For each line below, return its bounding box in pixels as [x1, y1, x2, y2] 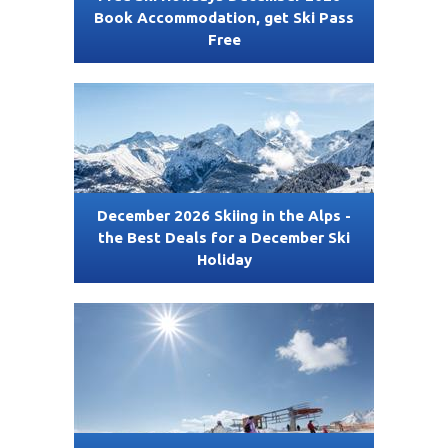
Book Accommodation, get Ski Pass [94, 9, 354, 27]
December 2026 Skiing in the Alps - [97, 207, 351, 225]
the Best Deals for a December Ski [98, 229, 350, 247]
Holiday [196, 251, 252, 269]
